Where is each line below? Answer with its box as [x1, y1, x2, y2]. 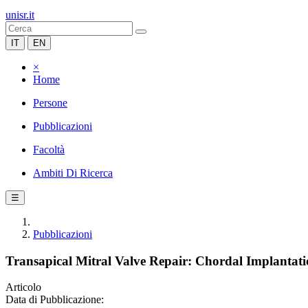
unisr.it [5, 9, 34, 21]
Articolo [5, 281, 41, 294]
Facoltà [33, 144, 65, 155]
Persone [33, 97, 67, 109]
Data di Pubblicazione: [5, 294, 104, 306]
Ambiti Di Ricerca [33, 167, 113, 179]
